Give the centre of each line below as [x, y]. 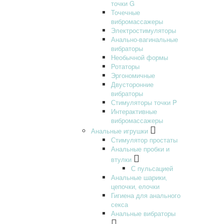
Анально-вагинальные [144, 39]
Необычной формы [139, 57]
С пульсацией [152, 168]
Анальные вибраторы [143, 213]
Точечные [125, 12]
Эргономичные [133, 75]
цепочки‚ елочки [135, 186]
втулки [121, 159]
